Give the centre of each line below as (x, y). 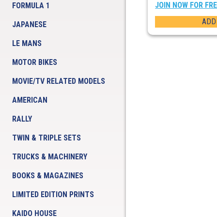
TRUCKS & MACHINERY (50, 157)
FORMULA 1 (31, 6)
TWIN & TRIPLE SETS (46, 138)
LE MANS (27, 43)
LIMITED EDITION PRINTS (53, 194)
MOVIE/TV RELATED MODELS (59, 81)
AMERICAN (30, 100)
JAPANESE (29, 24)
